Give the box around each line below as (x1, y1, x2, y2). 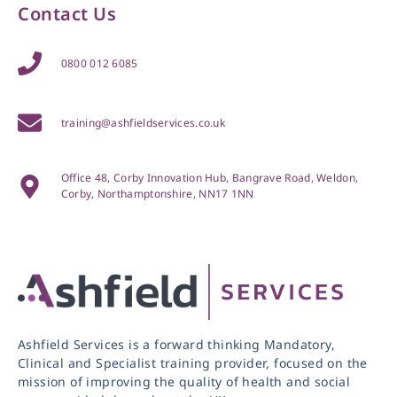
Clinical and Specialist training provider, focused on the (18, 354, 368, 371)
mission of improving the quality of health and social (18, 372, 351, 390)
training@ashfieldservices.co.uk (60, 114, 226, 130)
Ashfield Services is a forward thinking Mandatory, (18, 335, 335, 353)
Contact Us (18, 2, 116, 27)
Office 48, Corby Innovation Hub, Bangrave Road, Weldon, (60, 170, 359, 186)
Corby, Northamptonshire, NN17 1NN (60, 186, 254, 202)
